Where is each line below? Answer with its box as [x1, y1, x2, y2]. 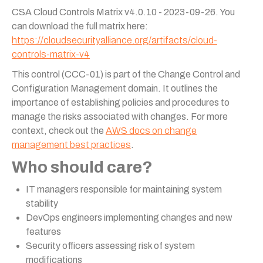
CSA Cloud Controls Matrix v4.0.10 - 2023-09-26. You [12, 7, 235, 17]
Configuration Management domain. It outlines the [12, 83, 218, 93]
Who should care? [12, 158, 153, 176]
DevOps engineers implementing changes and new [26, 213, 232, 222]
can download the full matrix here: [12, 21, 148, 31]
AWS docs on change [106, 126, 197, 136]
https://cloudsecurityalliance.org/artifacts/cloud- [12, 35, 217, 45]
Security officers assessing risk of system [26, 241, 195, 251]
